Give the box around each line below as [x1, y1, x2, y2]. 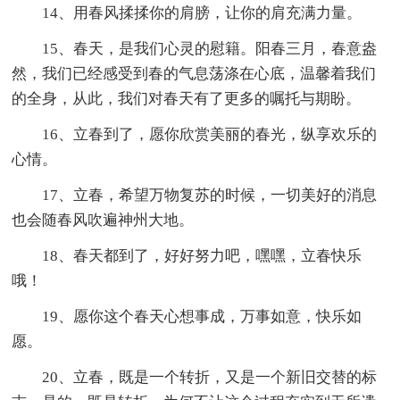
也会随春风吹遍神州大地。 [12, 211, 195, 229]
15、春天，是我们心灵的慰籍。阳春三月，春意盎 [12, 39, 378, 57]
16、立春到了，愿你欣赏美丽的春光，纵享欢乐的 [12, 125, 378, 143]
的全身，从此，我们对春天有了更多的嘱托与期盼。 [12, 89, 362, 107]
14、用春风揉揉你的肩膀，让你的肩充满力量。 [12, 4, 362, 21]
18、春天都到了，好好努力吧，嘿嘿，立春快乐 [12, 246, 362, 264]
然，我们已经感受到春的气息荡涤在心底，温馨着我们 [12, 64, 377, 82]
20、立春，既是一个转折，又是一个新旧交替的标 [12, 368, 378, 386]
